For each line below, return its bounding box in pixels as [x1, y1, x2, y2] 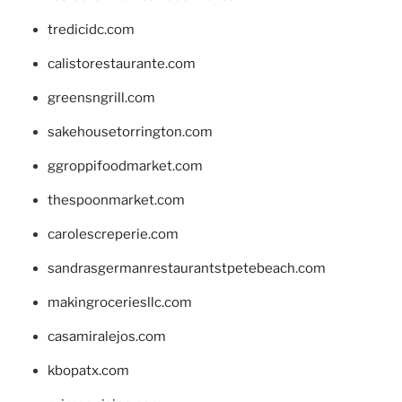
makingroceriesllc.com [47, 293, 192, 310]
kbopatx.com [47, 362, 129, 379]
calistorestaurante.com [47, 55, 196, 72]
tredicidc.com [47, 21, 135, 38]
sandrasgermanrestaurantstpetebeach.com [47, 259, 326, 276]
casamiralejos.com [47, 328, 166, 345]
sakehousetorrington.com [47, 123, 213, 140]
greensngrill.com [47, 89, 155, 106]
